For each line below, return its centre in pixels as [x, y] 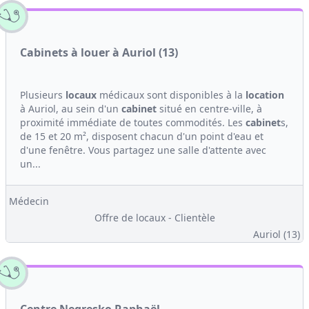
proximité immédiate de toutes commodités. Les [133, 122]
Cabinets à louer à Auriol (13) [99, 52]
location [265, 95]
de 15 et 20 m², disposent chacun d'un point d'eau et [142, 136]
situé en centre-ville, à [209, 109]
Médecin [29, 201]
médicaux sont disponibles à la [171, 95]
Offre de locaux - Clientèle [154, 218]
